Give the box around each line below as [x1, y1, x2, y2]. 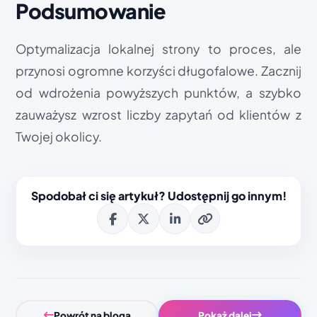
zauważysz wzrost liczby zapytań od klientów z [16, 107, 301, 122]
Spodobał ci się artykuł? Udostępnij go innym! [30, 188, 287, 203]
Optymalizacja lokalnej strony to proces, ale [16, 41, 301, 57]
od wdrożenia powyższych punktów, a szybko [16, 85, 301, 100]
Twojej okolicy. [16, 129, 103, 144]
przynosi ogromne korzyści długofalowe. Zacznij [16, 63, 301, 79]
